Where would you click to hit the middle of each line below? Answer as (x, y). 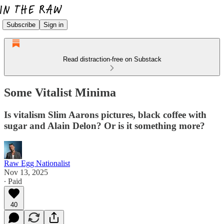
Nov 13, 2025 (26, 172)
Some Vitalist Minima (60, 92)
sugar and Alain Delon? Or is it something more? (104, 125)
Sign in (53, 24)
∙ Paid (13, 181)
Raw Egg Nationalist (37, 163)
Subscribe (21, 24)
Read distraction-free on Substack (112, 59)
